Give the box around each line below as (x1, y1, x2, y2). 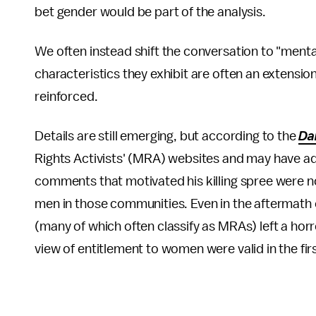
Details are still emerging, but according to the (35, 129, 299, 144)
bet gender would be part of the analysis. (35, 5, 266, 20)
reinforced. (35, 90, 98, 104)
